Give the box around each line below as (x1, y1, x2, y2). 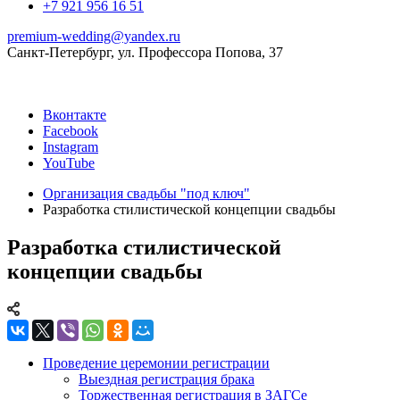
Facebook (43, 123, 98, 138)
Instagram (43, 139, 98, 154)
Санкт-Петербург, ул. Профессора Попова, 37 (7, 45, 283, 60)
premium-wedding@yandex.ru (7, 29, 180, 44)
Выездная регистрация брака (79, 371, 254, 387)
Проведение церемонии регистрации (43, 354, 270, 371)
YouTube (43, 155, 95, 171)
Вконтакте (43, 107, 106, 122)
